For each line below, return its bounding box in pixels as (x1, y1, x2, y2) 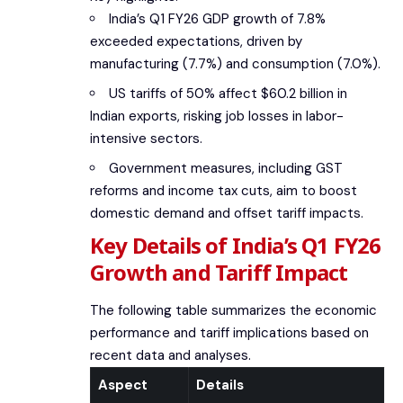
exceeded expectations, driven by (90, 32, 302, 51)
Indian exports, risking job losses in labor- (90, 107, 344, 126)
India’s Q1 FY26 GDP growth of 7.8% (109, 10, 326, 29)
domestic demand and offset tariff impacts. (90, 204, 363, 223)
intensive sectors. (90, 130, 202, 148)
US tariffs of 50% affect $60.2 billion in (109, 85, 347, 103)
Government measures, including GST (109, 159, 343, 178)
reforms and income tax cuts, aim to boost (90, 182, 357, 201)
